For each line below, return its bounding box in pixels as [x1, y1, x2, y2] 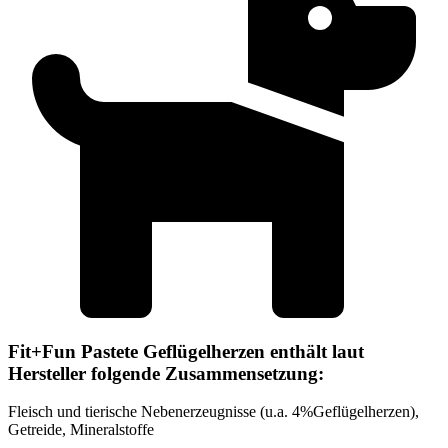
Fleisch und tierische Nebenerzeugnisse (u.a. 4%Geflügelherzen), [8, 403, 419, 421]
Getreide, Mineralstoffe [8, 421, 154, 439]
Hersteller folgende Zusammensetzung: [8, 362, 324, 384]
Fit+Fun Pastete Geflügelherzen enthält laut [8, 340, 364, 362]
